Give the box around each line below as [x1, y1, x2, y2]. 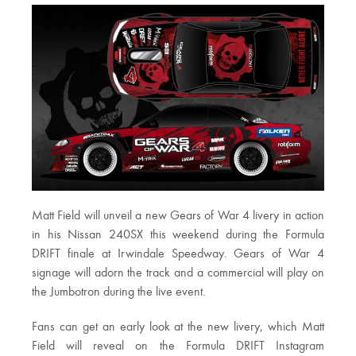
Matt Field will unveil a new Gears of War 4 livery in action [32, 209, 324, 222]
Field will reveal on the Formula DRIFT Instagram [32, 339, 324, 353]
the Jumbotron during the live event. [32, 285, 206, 299]
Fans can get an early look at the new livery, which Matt [32, 320, 324, 334]
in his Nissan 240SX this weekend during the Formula [32, 228, 324, 242]
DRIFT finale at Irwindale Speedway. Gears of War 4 [32, 247, 324, 261]
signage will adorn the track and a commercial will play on [32, 266, 324, 280]
